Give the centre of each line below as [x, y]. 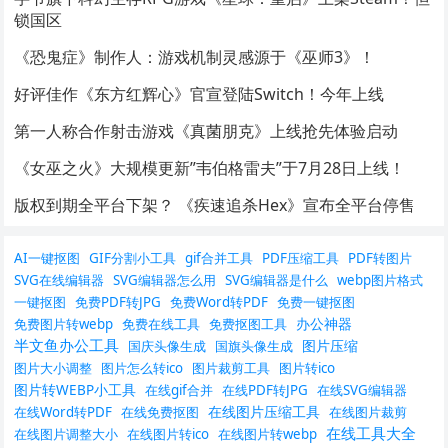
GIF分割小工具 [133, 258]
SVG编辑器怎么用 [165, 280]
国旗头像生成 [254, 346]
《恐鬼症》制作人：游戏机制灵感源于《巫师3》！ [195, 57]
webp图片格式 [380, 280]
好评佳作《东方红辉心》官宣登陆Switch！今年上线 [199, 94]
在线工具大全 [371, 433]
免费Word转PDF [219, 302]
